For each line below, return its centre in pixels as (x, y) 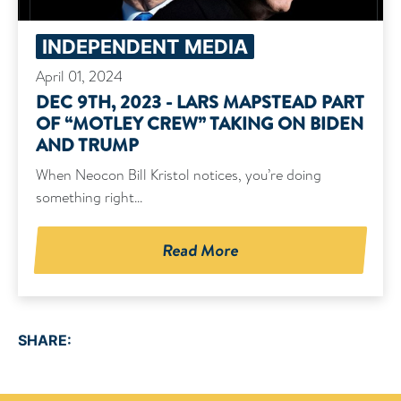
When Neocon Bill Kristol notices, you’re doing (179, 175)
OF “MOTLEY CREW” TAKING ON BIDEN (200, 124)
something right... (89, 198)
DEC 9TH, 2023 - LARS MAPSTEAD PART (200, 102)
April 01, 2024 (79, 77)
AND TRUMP (87, 145)
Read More (200, 251)
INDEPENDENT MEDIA (145, 47)
